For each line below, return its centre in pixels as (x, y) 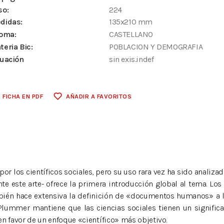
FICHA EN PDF (23, 96)
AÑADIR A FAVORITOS (99, 96)
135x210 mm (131, 22)
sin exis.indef (131, 59)
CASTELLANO (131, 34)
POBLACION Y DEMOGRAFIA (156, 46)
